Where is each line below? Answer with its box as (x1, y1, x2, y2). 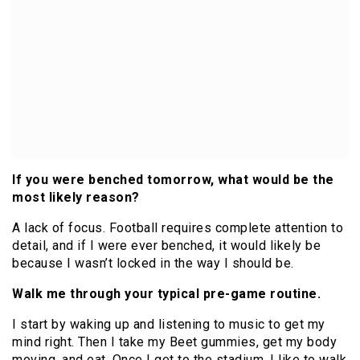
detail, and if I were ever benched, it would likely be (12, 238, 321, 254)
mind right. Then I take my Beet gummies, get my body (12, 334, 337, 350)
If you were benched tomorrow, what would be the (12, 172, 334, 188)
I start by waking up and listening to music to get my (12, 317, 325, 333)
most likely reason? (12, 190, 140, 206)
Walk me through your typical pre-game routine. (12, 286, 321, 302)
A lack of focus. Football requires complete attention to (12, 220, 343, 236)
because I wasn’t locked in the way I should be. (12, 256, 294, 272)
